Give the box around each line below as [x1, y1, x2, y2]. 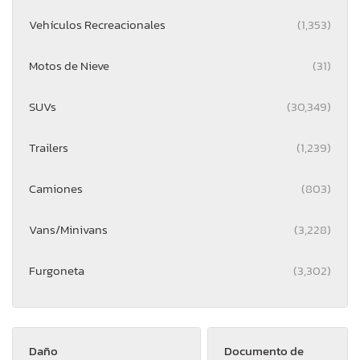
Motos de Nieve [29, 55, 109, 75]
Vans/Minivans [29, 219, 108, 239]
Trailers [29, 137, 68, 157]
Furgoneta [29, 260, 84, 280]
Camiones [29, 178, 83, 198]
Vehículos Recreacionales [29, 14, 166, 34]
